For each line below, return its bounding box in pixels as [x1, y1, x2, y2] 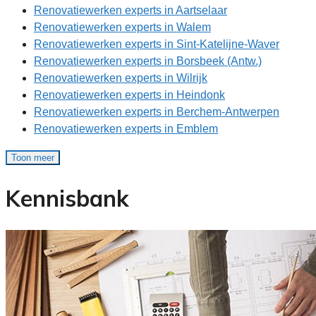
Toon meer [11, 152, 54, 164]
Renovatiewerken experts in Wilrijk [34, 72, 207, 85]
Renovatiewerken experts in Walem [34, 21, 211, 34]
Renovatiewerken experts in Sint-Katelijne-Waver [34, 38, 279, 51]
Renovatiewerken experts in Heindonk [34, 89, 225, 102]
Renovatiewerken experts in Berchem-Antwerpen [34, 106, 279, 119]
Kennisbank [6, 183, 129, 212]
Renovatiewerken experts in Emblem [34, 123, 218, 135]
